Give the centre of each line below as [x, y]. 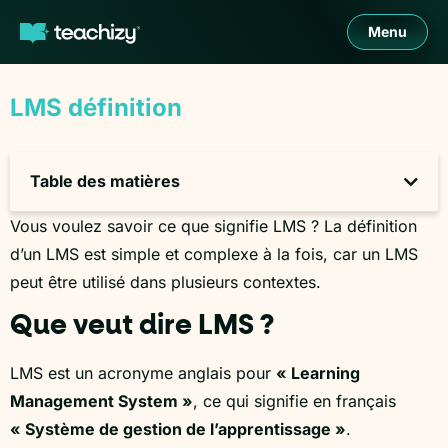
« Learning [318, 373]
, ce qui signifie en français [294, 401]
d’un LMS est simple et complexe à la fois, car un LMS [214, 254]
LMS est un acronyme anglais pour [143, 373]
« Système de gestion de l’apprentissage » [178, 429]
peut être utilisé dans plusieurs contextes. [165, 282]
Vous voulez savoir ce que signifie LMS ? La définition [213, 226]
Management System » [101, 401]
